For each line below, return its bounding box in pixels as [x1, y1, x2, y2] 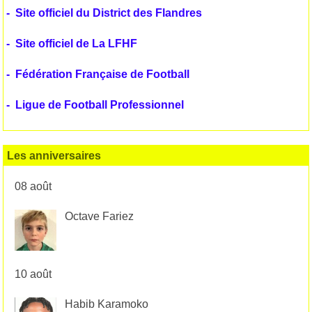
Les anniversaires [7, 149, 101, 162]
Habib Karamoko [64, 298, 148, 311]
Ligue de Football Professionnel [15, 98, 184, 111]
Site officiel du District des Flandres [15, 6, 202, 19]
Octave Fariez [64, 210, 134, 222]
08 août [15, 180, 52, 192]
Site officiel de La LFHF [15, 37, 137, 49]
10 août [15, 268, 52, 281]
